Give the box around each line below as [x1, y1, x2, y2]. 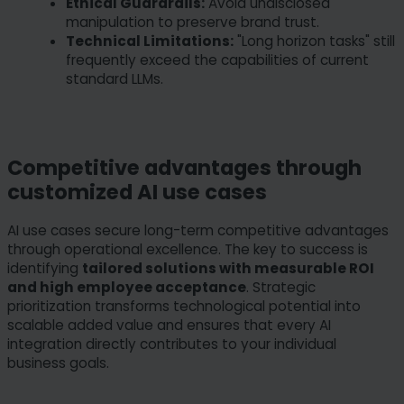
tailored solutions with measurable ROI [82, 259, 374, 279]
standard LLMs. [66, 69, 163, 89]
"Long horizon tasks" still [234, 32, 395, 51]
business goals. [7, 353, 109, 373]
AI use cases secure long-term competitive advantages [7, 221, 389, 241]
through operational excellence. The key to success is [7, 240, 368, 260]
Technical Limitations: [66, 32, 234, 51]
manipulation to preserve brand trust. [66, 13, 319, 32]
